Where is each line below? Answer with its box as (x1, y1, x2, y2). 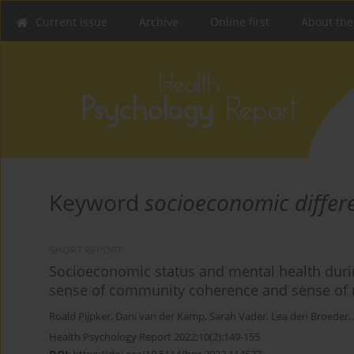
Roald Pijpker (49, 310, 111, 324)
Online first (210, 14, 269, 29)
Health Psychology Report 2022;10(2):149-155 (49, 330, 260, 345)
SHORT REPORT (49, 243, 122, 258)
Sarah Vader (209, 310, 266, 324)
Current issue (36, 14, 107, 29)
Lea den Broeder (271, 310, 348, 324)
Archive (139, 14, 179, 29)
